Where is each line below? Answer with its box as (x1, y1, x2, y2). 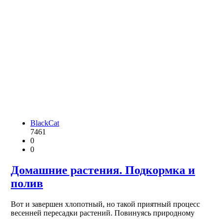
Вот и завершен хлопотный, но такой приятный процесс (11, 200, 200, 209)
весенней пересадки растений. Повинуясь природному (11, 209, 195, 218)
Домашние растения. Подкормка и (11, 164, 195, 177)
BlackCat (30, 119, 59, 128)
